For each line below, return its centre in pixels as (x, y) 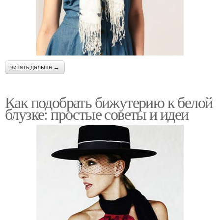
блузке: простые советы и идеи (97, 113)
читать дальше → (35, 67)
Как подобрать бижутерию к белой (109, 102)
